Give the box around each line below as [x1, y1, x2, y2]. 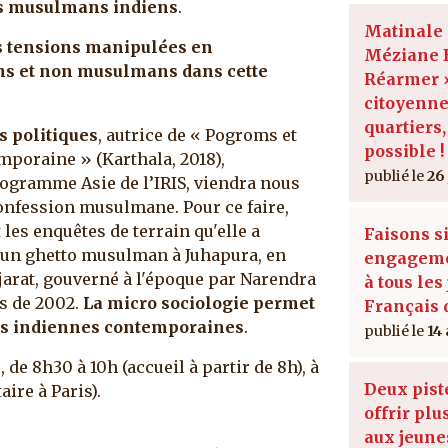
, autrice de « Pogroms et [98, 124, 297, 145]
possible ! [364, 140, 444, 161]
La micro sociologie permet [83, 292, 315, 313]
